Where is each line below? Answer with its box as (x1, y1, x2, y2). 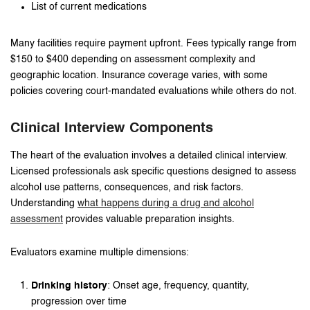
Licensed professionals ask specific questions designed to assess (10, 166, 296, 176)
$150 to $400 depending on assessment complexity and (10, 54, 255, 64)
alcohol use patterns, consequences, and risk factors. (10, 182, 244, 192)
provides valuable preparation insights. (63, 214, 235, 224)
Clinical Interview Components (10, 121, 213, 136)
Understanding (10, 198, 77, 208)
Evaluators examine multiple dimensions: (10, 247, 189, 257)
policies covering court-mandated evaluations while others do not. (10, 86, 297, 96)
